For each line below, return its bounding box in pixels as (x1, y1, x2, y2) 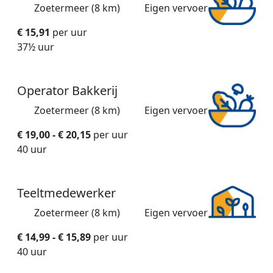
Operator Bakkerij (17, 82, 118, 99)
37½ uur (17, 40, 54, 54)
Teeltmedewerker (17, 185, 116, 202)
